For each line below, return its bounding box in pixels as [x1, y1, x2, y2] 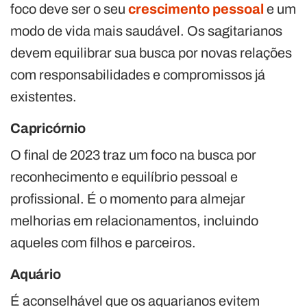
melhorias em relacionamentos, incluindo [10, 212, 258, 228]
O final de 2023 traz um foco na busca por [10, 147, 256, 162]
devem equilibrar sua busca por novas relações [10, 45, 292, 60]
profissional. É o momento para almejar [10, 191, 245, 206]
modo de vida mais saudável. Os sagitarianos [10, 23, 282, 38]
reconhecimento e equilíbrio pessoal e [10, 169, 238, 184]
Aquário [10, 266, 61, 282]
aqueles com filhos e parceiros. [10, 234, 196, 250]
